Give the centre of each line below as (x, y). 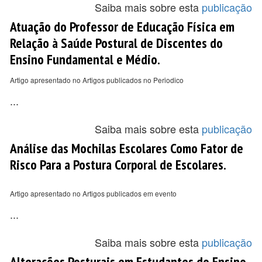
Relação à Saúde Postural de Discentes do (116, 43)
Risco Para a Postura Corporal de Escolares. (118, 164)
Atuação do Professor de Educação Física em (122, 26)
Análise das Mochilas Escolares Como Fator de (127, 148)
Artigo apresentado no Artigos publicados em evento (93, 193)
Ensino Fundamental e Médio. (85, 59)
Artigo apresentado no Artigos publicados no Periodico (97, 80)
